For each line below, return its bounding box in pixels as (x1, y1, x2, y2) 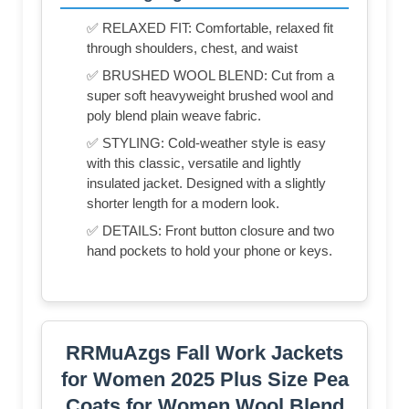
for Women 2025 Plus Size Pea (60, 367, 349, 391)
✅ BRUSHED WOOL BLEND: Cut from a (87, 67, 334, 83)
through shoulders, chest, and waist (87, 39, 298, 56)
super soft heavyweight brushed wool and (87, 87, 333, 103)
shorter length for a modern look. (87, 194, 279, 211)
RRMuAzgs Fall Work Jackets (66, 341, 343, 364)
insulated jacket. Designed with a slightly (87, 174, 326, 191)
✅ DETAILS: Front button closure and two (87, 222, 334, 238)
